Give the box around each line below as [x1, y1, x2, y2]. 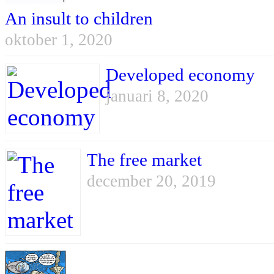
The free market [87, 150, 202, 170]
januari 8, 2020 [106, 87, 209, 106]
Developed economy [106, 65, 255, 85]
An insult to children [5, 9, 153, 29]
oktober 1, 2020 [5, 31, 113, 50]
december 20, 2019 [87, 172, 216, 191]
